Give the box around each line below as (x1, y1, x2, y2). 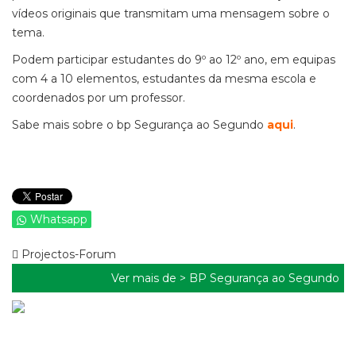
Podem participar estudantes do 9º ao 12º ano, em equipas (12, 52, 335, 67)
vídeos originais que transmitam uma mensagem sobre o (12, 6, 330, 21)
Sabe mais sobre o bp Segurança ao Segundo (12, 118, 267, 132)
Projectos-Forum (18, 247, 116, 261)
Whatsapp (30, 212, 87, 226)
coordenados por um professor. (12, 91, 185, 105)
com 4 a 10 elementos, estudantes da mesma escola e (12, 72, 316, 86)
